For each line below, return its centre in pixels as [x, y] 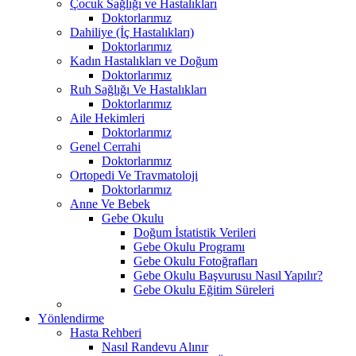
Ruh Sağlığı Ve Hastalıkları [138, 89]
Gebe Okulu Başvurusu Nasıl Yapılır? [228, 275]
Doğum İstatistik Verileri [195, 232]
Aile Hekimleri [107, 118]
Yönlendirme [71, 318]
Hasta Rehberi [106, 332]
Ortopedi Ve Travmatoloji [134, 175]
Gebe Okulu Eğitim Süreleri [204, 289]
